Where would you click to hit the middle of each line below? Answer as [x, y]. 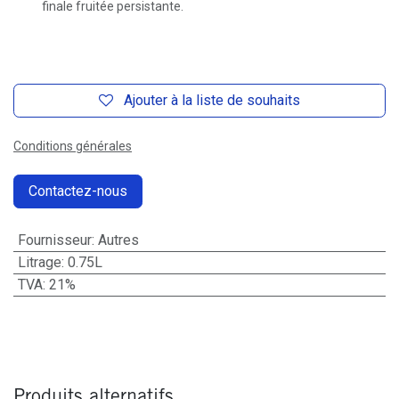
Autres [118, 240]
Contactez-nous [78, 191]
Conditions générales [73, 147]
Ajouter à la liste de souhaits [212, 101]
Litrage [39, 263]
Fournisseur [54, 240]
